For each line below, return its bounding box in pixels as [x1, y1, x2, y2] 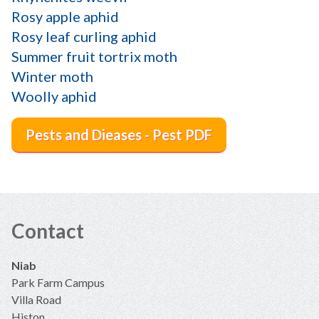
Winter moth [11, 67, 93, 85]
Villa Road [11, 292, 61, 306]
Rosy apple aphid [11, 7, 119, 25]
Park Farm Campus [11, 275, 105, 289]
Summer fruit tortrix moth [11, 47, 177, 65]
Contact [11, 218, 84, 243]
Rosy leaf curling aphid [11, 27, 157, 45]
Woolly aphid [11, 87, 97, 105]
